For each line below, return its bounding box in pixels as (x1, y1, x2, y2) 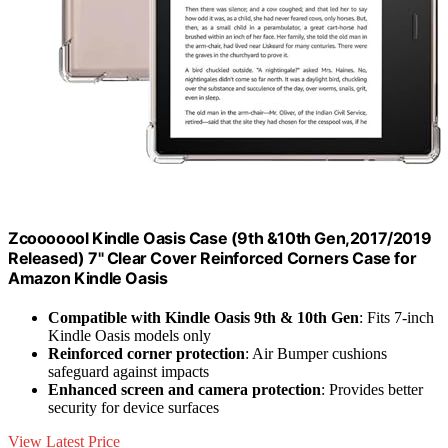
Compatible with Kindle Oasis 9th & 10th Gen (48, 309, 359, 327)
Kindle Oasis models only (48, 327, 211, 345)
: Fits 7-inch (359, 309, 434, 327)
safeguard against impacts (48, 363, 209, 381)
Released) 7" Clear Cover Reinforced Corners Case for (8, 247, 417, 268)
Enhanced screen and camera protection (48, 381, 321, 399)
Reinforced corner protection (48, 345, 245, 363)
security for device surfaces (48, 399, 219, 417)
